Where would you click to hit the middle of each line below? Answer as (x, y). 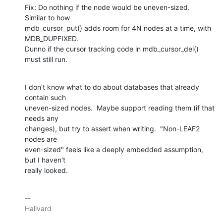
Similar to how (47, 18)
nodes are (41, 139)
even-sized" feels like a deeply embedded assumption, (114, 150)
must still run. (46, 59)
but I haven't (45, 160)
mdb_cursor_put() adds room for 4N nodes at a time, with (118, 28)
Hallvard (38, 209)
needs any (42, 118)
